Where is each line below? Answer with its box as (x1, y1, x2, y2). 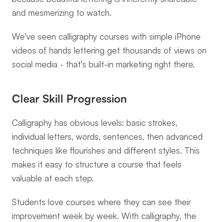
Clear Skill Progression (12, 92, 127, 105)
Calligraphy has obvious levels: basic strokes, (12, 117, 177, 128)
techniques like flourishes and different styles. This (12, 145, 200, 156)
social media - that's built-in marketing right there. (12, 59, 195, 69)
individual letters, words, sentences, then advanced (12, 131, 203, 142)
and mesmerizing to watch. (12, 7, 111, 18)
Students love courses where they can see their (12, 197, 191, 207)
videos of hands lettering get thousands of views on (12, 45, 207, 55)
